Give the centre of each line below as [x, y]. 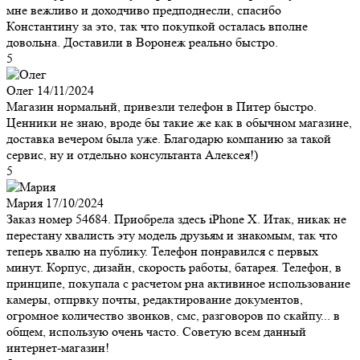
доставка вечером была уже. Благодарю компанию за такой [169, 138]
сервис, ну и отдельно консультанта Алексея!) [132, 154]
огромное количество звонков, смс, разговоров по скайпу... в [173, 315]
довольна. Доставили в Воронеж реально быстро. [142, 42]
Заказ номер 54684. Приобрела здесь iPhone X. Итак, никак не [176, 219]
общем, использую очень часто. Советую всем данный [156, 331]
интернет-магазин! [58, 347]
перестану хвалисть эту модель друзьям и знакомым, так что [172, 235]
